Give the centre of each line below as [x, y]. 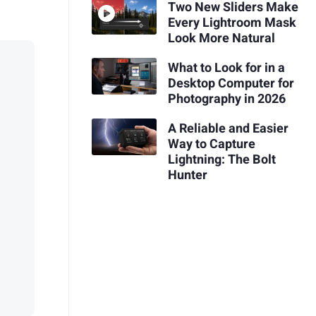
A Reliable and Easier [228, 128]
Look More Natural [221, 39]
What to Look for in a [226, 68]
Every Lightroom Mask [232, 23]
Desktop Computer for [231, 83]
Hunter [187, 175]
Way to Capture [211, 144]
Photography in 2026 [226, 99]
